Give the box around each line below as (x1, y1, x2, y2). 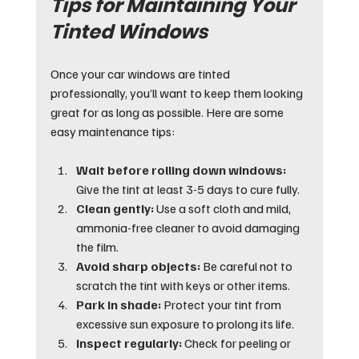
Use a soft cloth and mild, (153, 200, 293, 217)
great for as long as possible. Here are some (50, 104, 286, 121)
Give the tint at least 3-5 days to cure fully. (75, 181, 300, 198)
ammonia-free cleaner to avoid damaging (75, 220, 302, 236)
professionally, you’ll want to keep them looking (50, 85, 305, 102)
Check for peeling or (181, 335, 293, 352)
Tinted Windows (50, 18, 208, 46)
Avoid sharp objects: (75, 258, 200, 275)
